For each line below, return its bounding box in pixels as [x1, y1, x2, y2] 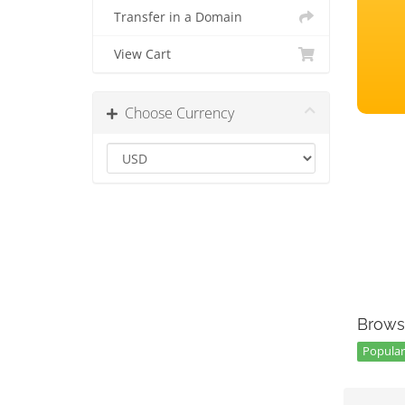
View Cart [107, 46, 171, 62]
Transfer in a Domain [107, 9, 242, 25]
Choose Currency [118, 103, 234, 123]
